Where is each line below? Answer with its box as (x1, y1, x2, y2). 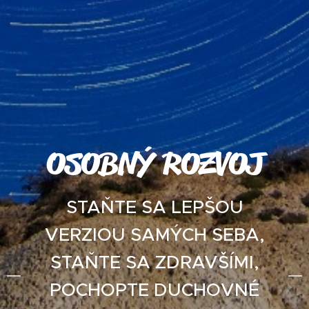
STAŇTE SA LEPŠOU (66, 196, 243, 218)
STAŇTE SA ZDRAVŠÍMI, (50, 251, 259, 273)
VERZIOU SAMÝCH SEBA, (44, 223, 265, 246)
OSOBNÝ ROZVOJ (46, 143, 263, 183)
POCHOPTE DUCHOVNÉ (50, 279, 259, 301)
